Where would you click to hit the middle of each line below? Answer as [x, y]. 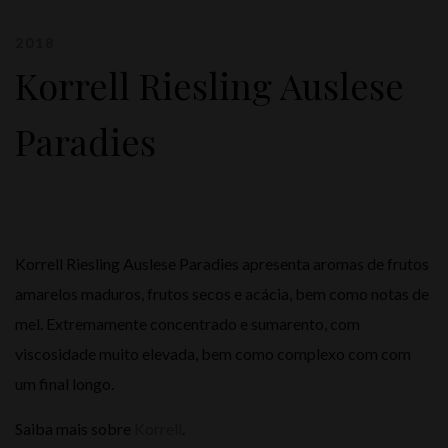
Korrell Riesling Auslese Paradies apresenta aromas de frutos [222, 264]
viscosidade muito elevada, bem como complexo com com [213, 354]
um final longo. [64, 384]
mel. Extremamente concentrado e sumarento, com [187, 324]
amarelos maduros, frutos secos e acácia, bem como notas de [222, 294]
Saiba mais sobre [74, 429]
